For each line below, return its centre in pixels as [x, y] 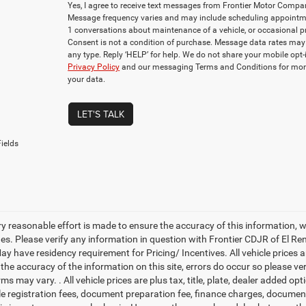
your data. [87, 79]
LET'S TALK [100, 114]
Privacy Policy [94, 67]
